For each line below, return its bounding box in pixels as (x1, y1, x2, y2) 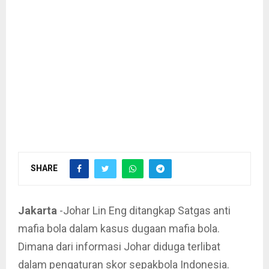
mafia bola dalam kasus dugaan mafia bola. (18, 222, 220, 235)
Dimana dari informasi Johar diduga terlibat (18, 240, 220, 253)
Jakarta (18, 204, 57, 217)
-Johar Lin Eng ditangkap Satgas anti (57, 204, 231, 217)
